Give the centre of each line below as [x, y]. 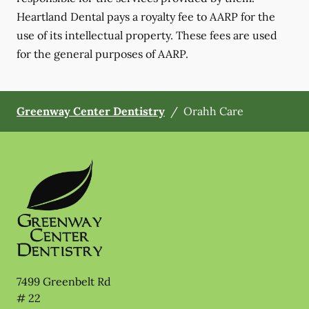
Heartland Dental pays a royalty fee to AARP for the [146, 17]
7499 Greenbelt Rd [64, 282]
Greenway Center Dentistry [91, 111]
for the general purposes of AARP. [102, 54]
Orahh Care [213, 111]
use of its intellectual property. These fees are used [147, 36]
